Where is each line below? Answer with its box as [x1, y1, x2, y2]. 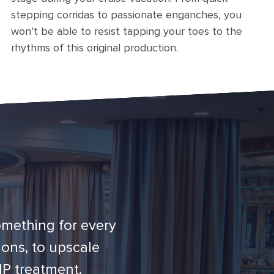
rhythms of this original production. [11, 41, 178, 54]
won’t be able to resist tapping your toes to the [11, 24, 242, 38]
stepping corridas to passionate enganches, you [11, 8, 242, 21]
